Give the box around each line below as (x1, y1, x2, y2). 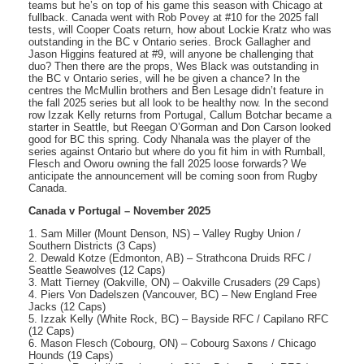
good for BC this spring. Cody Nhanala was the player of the (28, 133, 310, 146)
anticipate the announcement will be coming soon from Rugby (28, 170, 318, 183)
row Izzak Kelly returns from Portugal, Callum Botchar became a (28, 109, 331, 122)
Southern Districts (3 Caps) (28, 240, 156, 253)
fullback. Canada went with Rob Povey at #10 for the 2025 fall (28, 11, 318, 24)
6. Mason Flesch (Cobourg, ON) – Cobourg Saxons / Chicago (28, 337, 316, 350)
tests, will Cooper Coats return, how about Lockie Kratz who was (28, 24, 331, 37)
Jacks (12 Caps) (28, 301, 106, 314)
